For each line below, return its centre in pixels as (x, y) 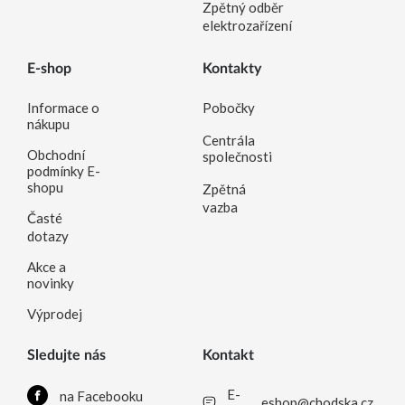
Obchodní (56, 155)
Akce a (47, 267)
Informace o (63, 108)
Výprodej (55, 314)
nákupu (48, 124)
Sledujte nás (66, 355)
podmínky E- (64, 171)
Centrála (229, 140)
